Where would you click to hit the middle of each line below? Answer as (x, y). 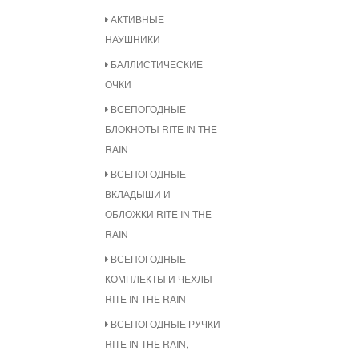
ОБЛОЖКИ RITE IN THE (158, 214)
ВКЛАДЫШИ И (138, 194)
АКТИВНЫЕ (136, 19)
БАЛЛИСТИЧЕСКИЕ (155, 64)
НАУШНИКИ (133, 39)
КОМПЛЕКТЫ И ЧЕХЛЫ (159, 278)
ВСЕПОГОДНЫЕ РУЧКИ (164, 323)
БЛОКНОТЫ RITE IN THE (161, 129)
